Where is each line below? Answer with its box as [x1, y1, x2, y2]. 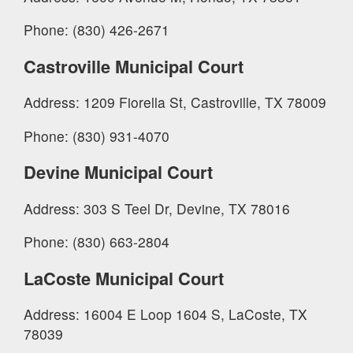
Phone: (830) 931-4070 [24, 125, 169, 146]
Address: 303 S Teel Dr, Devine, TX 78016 [24, 198, 290, 218]
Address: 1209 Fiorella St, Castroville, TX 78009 [24, 92, 326, 113]
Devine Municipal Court [24, 159, 213, 185]
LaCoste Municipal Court [24, 265, 224, 291]
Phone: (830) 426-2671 [24, 20, 169, 40]
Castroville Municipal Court [24, 53, 243, 79]
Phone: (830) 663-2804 [24, 232, 169, 252]
